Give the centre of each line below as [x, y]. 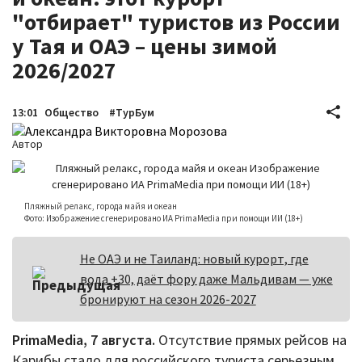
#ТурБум [132, 112]
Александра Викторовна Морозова [126, 130]
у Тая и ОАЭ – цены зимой [145, 46]
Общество [72, 112]
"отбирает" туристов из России [176, 21]
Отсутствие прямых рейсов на [251, 339]
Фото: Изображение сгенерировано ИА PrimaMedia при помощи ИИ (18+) [164, 218]
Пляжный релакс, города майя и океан [101, 206]
